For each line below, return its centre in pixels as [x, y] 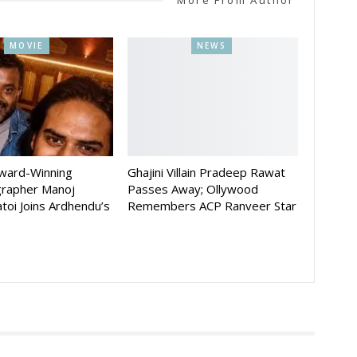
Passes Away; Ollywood [192, 189]
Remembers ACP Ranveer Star [212, 206]
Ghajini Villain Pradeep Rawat [206, 173]
